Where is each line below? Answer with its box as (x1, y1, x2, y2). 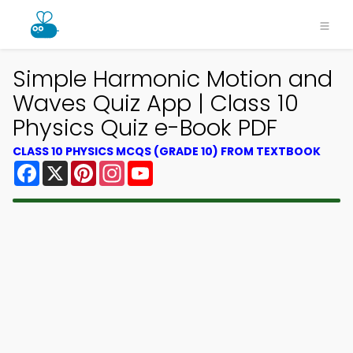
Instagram (124, 158, 189, 176)
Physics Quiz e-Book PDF (13, 112, 277, 143)
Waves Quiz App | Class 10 (13, 87, 299, 119)
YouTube (153, 158, 206, 176)
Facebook (39, 158, 102, 176)
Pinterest (96, 158, 153, 176)
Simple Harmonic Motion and (13, 63, 333, 95)
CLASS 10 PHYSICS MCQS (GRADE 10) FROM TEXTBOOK (13, 143, 321, 159)
